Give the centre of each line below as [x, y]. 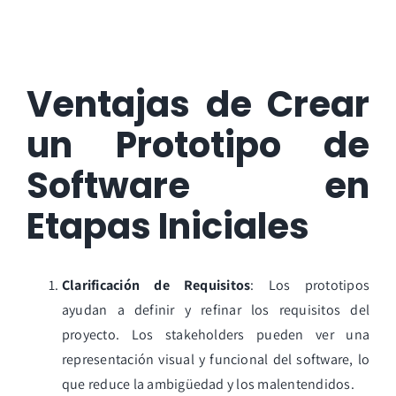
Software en [198, 185]
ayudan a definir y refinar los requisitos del [216, 309]
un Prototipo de [198, 145]
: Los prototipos [310, 285]
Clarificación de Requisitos [156, 285]
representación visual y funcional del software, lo [216, 359]
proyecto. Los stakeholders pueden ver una [216, 334]
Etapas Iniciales [168, 226]
